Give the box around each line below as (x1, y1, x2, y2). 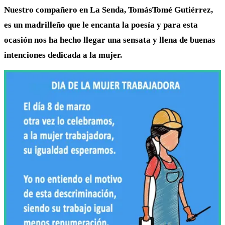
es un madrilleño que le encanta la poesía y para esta (4, 20, 198, 30)
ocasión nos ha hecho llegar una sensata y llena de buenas (4, 35, 215, 45)
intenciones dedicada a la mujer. (4, 50, 122, 60)
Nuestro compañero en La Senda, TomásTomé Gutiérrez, (4, 5, 213, 15)
